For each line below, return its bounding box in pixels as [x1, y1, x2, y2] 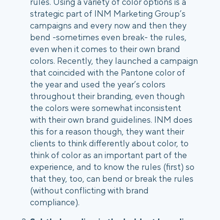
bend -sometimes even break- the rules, [30, 32, 187, 43]
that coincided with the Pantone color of [30, 67, 185, 78]
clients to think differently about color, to [30, 138, 189, 149]
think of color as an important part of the [30, 150, 187, 161]
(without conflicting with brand [30, 185, 149, 196]
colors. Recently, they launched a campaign [30, 55, 198, 66]
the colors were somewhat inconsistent [30, 103, 181, 113]
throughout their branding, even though [30, 91, 185, 102]
